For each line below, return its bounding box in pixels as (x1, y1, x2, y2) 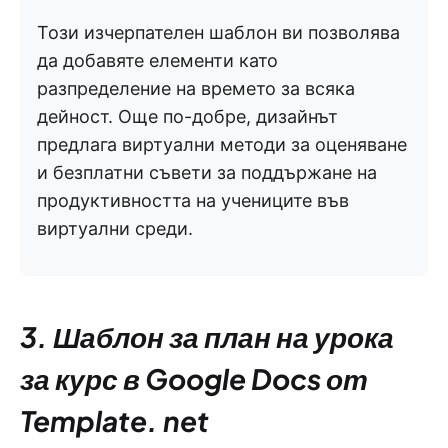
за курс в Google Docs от (20, 360, 368, 396)
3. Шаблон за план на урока (20, 318, 394, 354)
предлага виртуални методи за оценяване (37, 133, 407, 155)
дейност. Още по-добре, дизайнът (37, 105, 338, 127)
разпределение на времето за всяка (37, 77, 355, 99)
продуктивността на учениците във (37, 189, 349, 211)
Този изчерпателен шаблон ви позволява (37, 21, 400, 43)
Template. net (20, 402, 209, 438)
